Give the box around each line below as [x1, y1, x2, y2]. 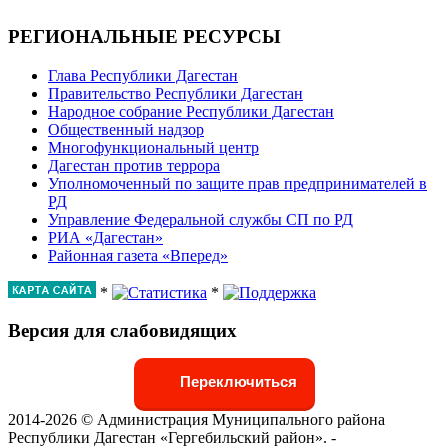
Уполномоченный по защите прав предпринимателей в [48, 174, 427, 192]
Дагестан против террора [48, 156, 220, 174]
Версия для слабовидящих [8, 320, 237, 342]
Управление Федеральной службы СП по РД [48, 210, 353, 228]
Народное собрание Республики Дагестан [48, 102, 334, 120]
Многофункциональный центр [48, 138, 259, 156]
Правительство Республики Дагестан [48, 84, 303, 102]
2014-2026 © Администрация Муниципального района [8, 411, 385, 429]
